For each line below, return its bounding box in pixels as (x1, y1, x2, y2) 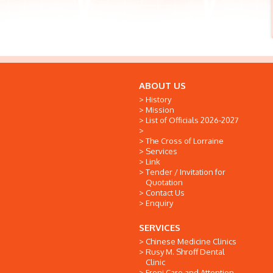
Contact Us (146, 188, 185, 197)
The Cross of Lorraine (146, 136, 224, 146)
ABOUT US (139, 80, 186, 91)
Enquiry (146, 198, 173, 208)
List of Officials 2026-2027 (146, 115, 239, 125)
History (146, 94, 171, 104)
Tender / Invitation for (146, 167, 225, 177)
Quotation (146, 177, 183, 187)
